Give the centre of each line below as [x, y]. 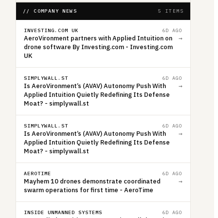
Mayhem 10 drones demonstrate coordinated [92, 181]
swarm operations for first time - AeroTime [89, 190]
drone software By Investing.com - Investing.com [98, 47]
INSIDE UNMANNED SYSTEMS [63, 212]
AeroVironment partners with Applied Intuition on [98, 38]
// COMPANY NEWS [50, 11]
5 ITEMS [171, 11]
